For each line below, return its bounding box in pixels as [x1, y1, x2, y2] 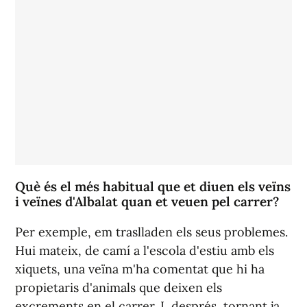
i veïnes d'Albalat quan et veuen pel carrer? [15, 193, 279, 210]
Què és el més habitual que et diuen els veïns [15, 177, 291, 195]
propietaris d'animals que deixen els [15, 279, 222, 295]
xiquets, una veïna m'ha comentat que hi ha [15, 260, 265, 277]
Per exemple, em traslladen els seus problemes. [15, 223, 288, 240]
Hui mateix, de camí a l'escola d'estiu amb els [15, 242, 274, 258]
